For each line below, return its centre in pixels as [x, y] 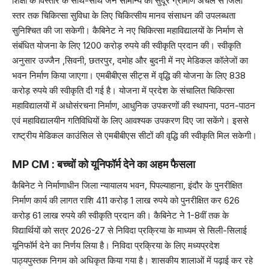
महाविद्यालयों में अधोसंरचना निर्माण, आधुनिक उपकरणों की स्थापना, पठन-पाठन [134, 105]
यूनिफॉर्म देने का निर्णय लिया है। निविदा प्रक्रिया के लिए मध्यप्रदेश [116, 245]
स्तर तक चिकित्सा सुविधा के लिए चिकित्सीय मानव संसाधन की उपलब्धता [124, 15]
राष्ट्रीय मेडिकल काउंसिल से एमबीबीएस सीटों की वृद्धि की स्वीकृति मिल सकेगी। [134, 135]
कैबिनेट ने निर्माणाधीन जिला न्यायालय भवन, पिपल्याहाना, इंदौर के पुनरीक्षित [127, 185]
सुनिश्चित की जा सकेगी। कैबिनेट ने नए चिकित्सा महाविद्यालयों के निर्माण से [128, 30]
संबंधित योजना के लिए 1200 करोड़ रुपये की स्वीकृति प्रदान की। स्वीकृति [126, 45]
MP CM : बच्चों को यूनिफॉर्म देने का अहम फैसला [104, 164]
